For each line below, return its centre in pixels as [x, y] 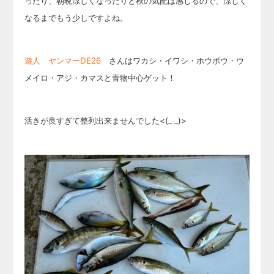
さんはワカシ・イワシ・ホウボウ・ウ [173, 61]
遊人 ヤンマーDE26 [63, 61]
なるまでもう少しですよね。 [76, 18]
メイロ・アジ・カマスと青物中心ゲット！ [100, 78]
